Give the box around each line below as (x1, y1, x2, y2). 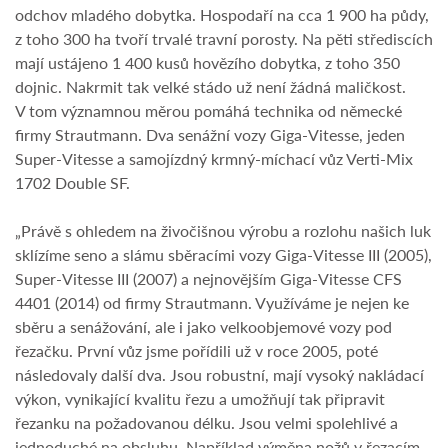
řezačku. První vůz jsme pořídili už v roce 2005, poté (15, 339, 378, 363)
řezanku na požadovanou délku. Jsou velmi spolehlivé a (15, 411, 398, 435)
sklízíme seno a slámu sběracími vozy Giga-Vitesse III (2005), (15, 243, 432, 267)
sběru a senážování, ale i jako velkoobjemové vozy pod (15, 315, 392, 339)
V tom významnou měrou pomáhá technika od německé (15, 99, 402, 123)
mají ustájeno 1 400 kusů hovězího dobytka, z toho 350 (15, 51, 400, 75)
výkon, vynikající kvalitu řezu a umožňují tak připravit (15, 387, 385, 411)
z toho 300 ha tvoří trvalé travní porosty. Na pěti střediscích (15, 27, 433, 51)
